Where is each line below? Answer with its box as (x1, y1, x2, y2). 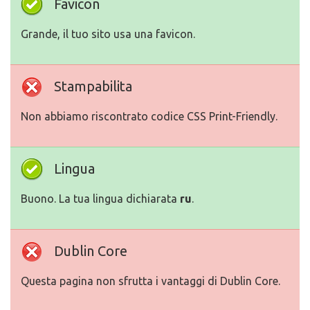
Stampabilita (54, 78, 132, 95)
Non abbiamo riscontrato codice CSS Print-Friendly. (21, 110, 277, 123)
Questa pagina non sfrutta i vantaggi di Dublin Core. (21, 275, 280, 288)
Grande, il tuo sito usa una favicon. (21, 28, 195, 41)
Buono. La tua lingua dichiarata (21, 192, 180, 206)
